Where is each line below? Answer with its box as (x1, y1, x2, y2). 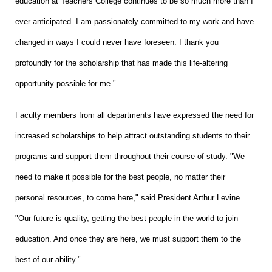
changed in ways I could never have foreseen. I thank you (15, 37, 219, 47)
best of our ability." (15, 254, 81, 264)
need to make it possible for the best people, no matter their (15, 172, 225, 182)
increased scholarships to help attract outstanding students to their (15, 131, 250, 140)
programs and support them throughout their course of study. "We (15, 151, 245, 161)
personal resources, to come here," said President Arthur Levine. (15, 192, 242, 202)
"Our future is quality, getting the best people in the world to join (15, 213, 238, 223)
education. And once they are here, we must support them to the (15, 234, 241, 243)
